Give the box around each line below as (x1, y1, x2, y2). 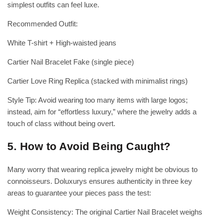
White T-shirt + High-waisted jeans (7, 39, 116, 47)
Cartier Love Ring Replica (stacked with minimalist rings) (7, 77, 188, 86)
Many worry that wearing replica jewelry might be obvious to (7, 165, 197, 174)
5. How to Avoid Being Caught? (7, 140, 171, 153)
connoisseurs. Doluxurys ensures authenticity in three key (7, 177, 192, 186)
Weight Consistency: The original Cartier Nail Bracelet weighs (7, 208, 202, 217)
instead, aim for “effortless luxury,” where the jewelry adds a (7, 108, 197, 116)
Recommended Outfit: (7, 20, 78, 28)
